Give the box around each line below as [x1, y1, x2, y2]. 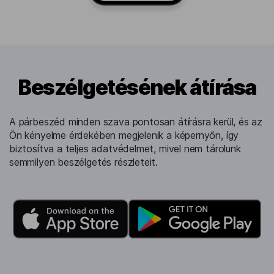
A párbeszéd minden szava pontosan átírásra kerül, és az [9, 116, 263, 128]
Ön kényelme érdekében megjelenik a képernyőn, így [9, 129, 239, 142]
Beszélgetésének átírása [18, 75, 256, 100]
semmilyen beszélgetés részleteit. [9, 156, 158, 169]
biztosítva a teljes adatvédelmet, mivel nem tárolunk [9, 143, 241, 155]
